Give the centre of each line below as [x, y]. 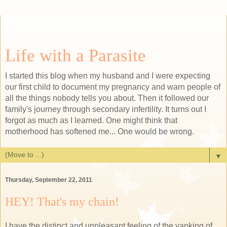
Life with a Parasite [75, 55]
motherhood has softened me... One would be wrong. [100, 131]
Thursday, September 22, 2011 [49, 180]
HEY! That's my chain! [62, 202]
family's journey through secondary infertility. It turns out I [106, 109]
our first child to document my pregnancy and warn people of [113, 87]
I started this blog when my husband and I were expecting [108, 76]
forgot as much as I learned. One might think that [91, 120]
